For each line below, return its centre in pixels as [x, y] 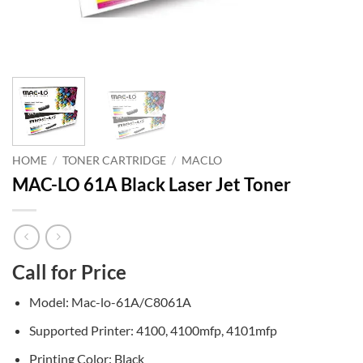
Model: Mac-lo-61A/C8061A [110, 302]
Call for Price [69, 272]
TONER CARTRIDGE [115, 160]
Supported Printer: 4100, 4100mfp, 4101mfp [153, 330]
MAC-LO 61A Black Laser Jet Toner [152, 184]
